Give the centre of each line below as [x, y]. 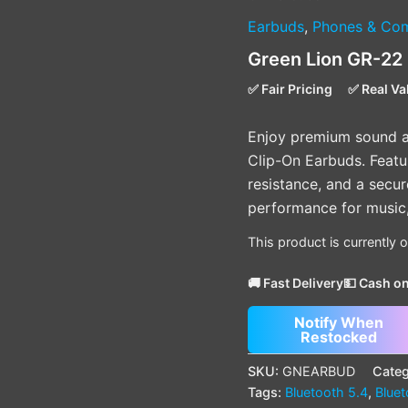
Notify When [339, 322]
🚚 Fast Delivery [296, 282]
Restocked [339, 337]
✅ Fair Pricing [290, 89]
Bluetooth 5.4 [326, 393]
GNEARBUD [319, 372]
